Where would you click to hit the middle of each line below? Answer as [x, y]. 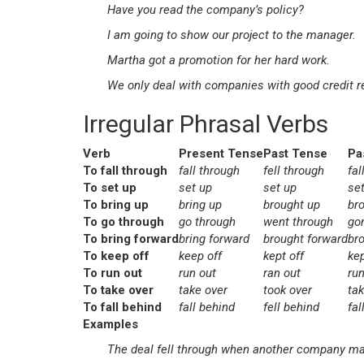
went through [298, 222]
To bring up [116, 205]
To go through [123, 222]
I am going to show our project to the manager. [232, 35]
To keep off [116, 256]
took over [288, 290]
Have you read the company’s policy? [206, 10]
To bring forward [131, 239]
